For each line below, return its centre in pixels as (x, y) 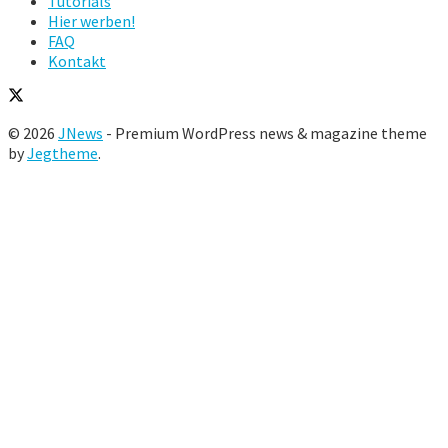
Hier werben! (91, 20)
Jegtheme (62, 152)
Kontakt (77, 60)
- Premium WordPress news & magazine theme (265, 132)
